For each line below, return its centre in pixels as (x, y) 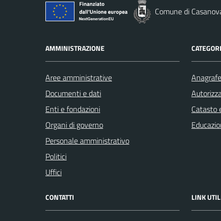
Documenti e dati (73, 93)
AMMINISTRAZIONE (75, 48)
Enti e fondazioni (73, 109)
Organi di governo (74, 125)
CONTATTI (60, 197)
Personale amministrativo (87, 141)
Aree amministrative (79, 77)
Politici (56, 156)
